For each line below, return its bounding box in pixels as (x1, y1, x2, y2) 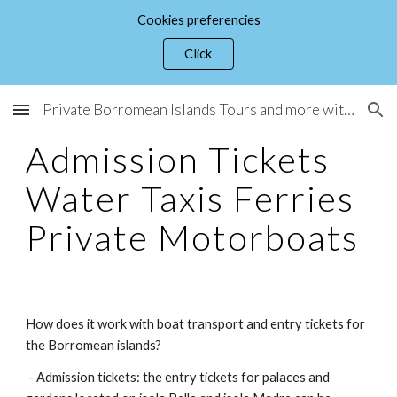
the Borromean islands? (26, 338, 162, 353)
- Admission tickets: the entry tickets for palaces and (26, 370, 331, 385)
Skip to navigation (272, 25, 383, 41)
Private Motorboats (26, 216, 369, 259)
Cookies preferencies (136, 12, 261, 27)
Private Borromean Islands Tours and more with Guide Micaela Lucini (344, 100, 354, 119)
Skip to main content (14, 25, 140, 41)
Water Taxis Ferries (26, 177, 355, 220)
